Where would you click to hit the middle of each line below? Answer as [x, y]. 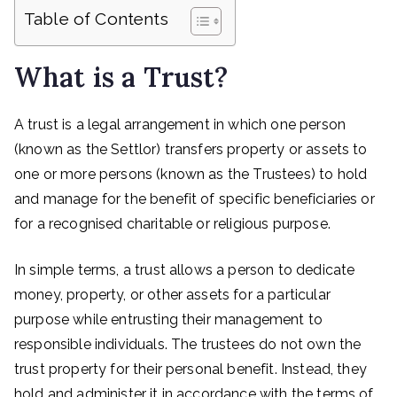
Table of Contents [96, 19]
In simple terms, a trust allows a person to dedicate [185, 270]
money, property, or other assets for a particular [172, 295]
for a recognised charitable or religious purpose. [172, 224]
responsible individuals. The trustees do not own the [188, 344]
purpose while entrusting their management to [169, 319]
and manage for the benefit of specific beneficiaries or [195, 199]
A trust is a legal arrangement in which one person [180, 125]
